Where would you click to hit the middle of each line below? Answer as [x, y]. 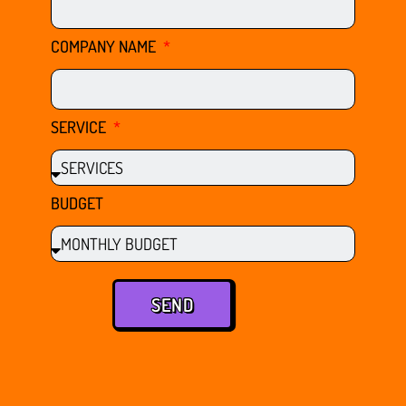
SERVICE [80, 126]
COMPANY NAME [105, 46]
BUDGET [77, 203]
